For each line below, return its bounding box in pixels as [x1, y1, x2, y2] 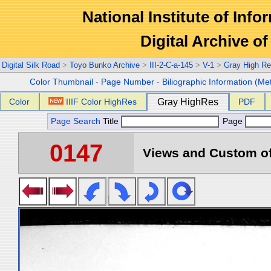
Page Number [101, 77, 155, 87]
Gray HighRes [157, 97, 218, 107]
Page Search [51, 117, 100, 126]
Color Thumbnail [30, 77, 94, 87]
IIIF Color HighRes [66, 97, 137, 106]
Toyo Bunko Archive [70, 60, 140, 70]
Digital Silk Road [2, 60, 60, 70]
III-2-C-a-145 [149, 60, 193, 70]
